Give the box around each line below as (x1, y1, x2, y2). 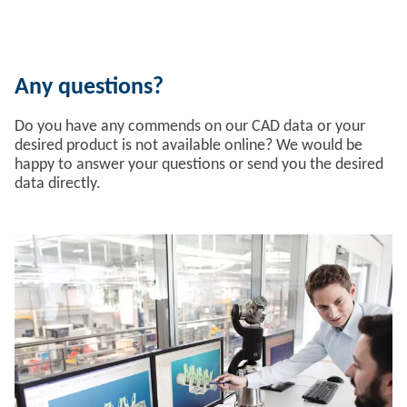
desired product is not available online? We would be (15, 137, 362, 154)
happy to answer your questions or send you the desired (15, 156, 383, 174)
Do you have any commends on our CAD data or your (15, 118, 365, 135)
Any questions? (15, 75, 164, 100)
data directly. (15, 175, 101, 193)
